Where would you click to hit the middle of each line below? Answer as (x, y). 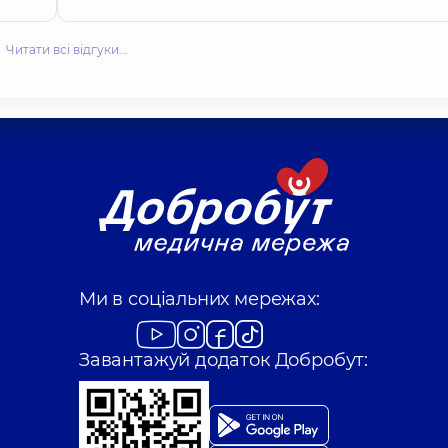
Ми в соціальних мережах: (199, 298)
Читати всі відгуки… (66, 49)
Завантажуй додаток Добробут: (223, 359)
